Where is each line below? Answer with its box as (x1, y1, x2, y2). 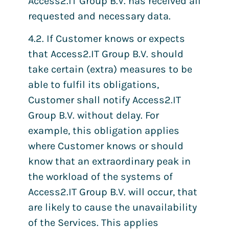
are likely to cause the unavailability (28, 201, 197, 214)
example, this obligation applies (28, 125, 179, 137)
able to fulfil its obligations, (28, 79, 159, 91)
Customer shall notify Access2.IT (28, 94, 181, 106)
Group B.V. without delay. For (28, 109, 159, 122)
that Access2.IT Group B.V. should (28, 48, 184, 60)
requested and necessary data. (28, 10, 171, 22)
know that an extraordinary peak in (28, 155, 191, 168)
